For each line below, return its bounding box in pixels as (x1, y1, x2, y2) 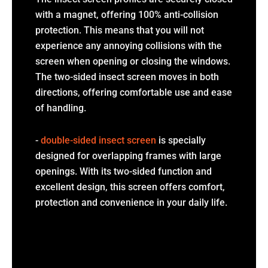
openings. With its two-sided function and (35, 165, 212, 177)
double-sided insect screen (40, 134, 156, 146)
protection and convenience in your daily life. (35, 196, 227, 208)
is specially (156, 134, 206, 146)
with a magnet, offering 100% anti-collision (35, 8, 218, 20)
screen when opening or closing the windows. (35, 55, 230, 67)
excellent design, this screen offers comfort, (35, 181, 225, 193)
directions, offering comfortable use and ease (35, 86, 232, 98)
